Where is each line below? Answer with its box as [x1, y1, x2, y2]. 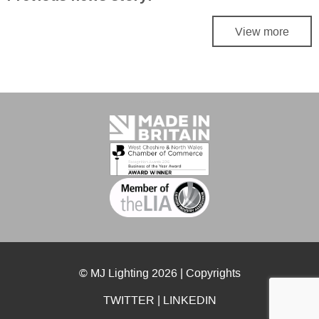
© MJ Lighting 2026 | [78, 266, 186, 280]
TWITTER [103, 293, 155, 307]
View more [235, 25, 289, 38]
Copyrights [185, 266, 241, 280]
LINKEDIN [162, 293, 216, 307]
